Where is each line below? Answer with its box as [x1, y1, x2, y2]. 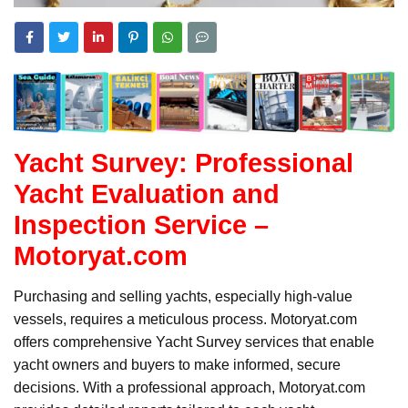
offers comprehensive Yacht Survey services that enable [14, 333, 374, 350]
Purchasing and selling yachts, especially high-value [14, 288, 352, 304]
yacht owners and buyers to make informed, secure [14, 356, 341, 372]
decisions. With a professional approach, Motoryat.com [14, 379, 365, 395]
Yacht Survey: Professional [14, 147, 353, 178]
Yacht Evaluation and [14, 178, 280, 209]
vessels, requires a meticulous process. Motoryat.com [14, 311, 357, 327]
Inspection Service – [14, 209, 269, 240]
